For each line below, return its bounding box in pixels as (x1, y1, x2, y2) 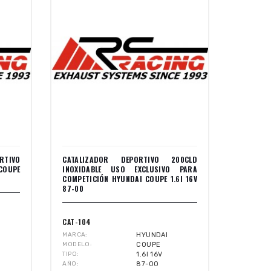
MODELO (62, 240, 90, 248)
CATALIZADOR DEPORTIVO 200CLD (62, 154, 197, 165)
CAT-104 (62, 216, 91, 227)
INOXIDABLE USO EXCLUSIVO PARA (62, 163, 197, 174)
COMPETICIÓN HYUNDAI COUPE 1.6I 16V (62, 173, 197, 184)
